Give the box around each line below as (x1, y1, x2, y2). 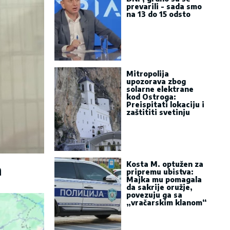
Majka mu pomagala (126, 175, 202, 184)
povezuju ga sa (126, 190, 182, 199)
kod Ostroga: (126, 92, 176, 101)
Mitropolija (126, 69, 169, 78)
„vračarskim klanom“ (126, 198, 207, 207)
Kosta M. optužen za (126, 160, 203, 168)
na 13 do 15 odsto (126, 10, 190, 18)
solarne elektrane (126, 85, 194, 93)
